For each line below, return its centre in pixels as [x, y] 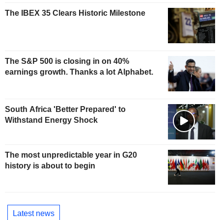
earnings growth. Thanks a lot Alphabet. [79, 72]
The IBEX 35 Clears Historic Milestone [75, 13]
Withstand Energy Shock [51, 120]
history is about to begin [50, 165]
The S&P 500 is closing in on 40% [67, 61]
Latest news [34, 214]
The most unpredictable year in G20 [71, 155]
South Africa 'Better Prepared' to [65, 109]
